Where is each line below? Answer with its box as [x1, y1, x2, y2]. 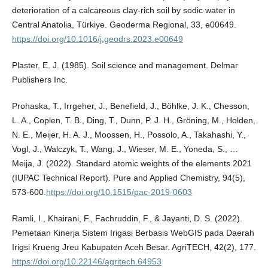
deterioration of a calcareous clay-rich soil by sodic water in [11, 5, 235, 16]
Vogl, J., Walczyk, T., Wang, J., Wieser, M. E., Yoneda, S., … [11, 144, 238, 154]
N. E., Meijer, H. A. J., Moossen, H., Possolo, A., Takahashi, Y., [11, 130, 246, 140]
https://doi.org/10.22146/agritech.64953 [11, 257, 162, 267]
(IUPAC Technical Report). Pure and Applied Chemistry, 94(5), [11, 173, 245, 183]
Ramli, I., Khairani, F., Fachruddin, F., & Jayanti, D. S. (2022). [11, 214, 242, 224]
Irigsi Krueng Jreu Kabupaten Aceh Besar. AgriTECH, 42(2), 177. [11, 242, 256, 252]
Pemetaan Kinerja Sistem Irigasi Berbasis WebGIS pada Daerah [11, 228, 254, 238]
